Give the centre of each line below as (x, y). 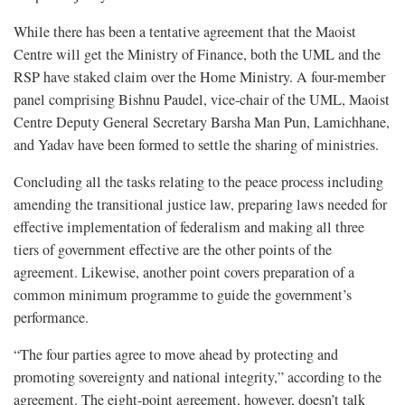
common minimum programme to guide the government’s (183, 294)
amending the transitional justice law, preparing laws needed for (200, 204)
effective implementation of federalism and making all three (189, 226)
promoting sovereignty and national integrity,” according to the (198, 377)
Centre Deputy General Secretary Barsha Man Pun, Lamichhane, (202, 122)
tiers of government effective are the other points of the (173, 249)
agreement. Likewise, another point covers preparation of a (184, 272)
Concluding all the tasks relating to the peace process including (198, 181)
